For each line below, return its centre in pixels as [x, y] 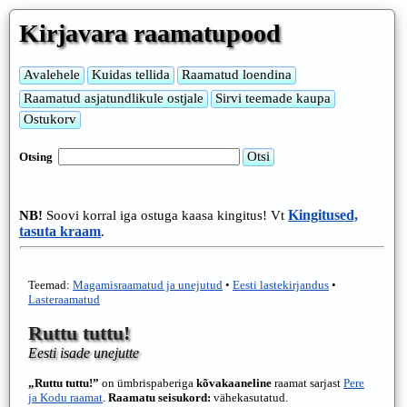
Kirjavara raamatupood [150, 33]
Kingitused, [323, 215]
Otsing [39, 157]
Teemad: [50, 285]
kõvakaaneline [234, 383]
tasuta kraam [60, 231]
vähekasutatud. [249, 397]
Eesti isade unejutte [84, 353]
